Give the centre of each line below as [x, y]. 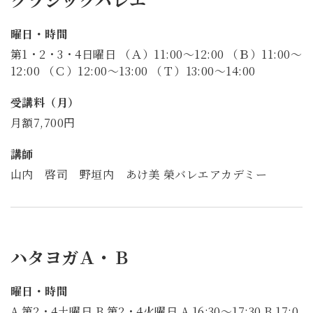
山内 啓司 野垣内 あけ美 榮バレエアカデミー [139, 174]
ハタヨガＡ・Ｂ [71, 257]
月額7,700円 [43, 123]
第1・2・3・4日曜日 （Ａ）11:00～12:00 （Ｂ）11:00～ [156, 54]
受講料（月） [45, 103]
